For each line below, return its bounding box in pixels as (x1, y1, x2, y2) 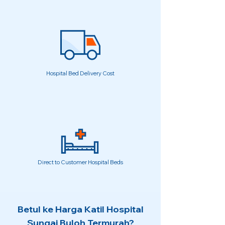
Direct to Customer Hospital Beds (37, 159, 123, 166)
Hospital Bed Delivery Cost (46, 70, 115, 77)
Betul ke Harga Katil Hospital (17, 203, 144, 215)
